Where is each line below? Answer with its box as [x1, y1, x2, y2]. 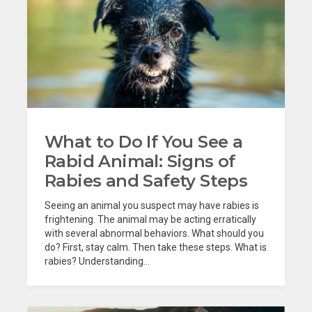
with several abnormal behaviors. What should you [45, 227, 264, 239]
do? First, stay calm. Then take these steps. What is [45, 241, 267, 253]
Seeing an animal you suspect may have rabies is [45, 199, 259, 211]
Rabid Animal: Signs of [45, 150, 235, 171]
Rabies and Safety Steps [45, 170, 248, 191]
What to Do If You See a [45, 131, 243, 152]
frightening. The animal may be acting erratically [45, 213, 256, 225]
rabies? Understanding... [45, 255, 150, 267]
